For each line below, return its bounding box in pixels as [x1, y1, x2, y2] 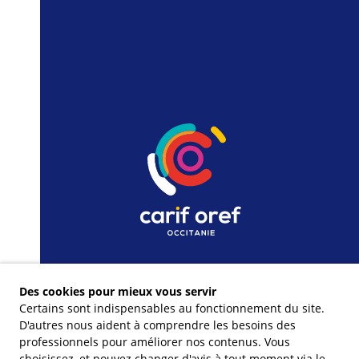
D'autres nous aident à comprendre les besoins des [19, 317, 296, 333]
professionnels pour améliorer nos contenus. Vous [19, 334, 290, 349]
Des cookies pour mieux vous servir [19, 284, 216, 299]
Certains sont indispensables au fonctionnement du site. [19, 301, 325, 316]
